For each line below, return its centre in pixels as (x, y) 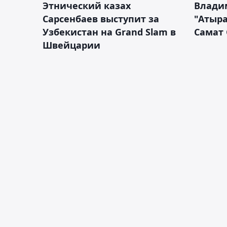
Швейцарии (71, 45)
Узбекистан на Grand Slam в (109, 32)
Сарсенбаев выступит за (101, 19)
